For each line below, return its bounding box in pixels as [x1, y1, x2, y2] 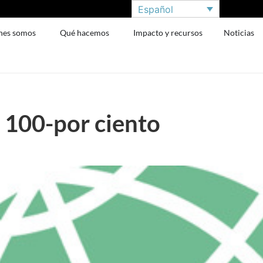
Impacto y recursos [133, 28, 203, 38]
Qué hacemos [60, 28, 110, 38]
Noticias [224, 28, 255, 38]
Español [138, 3, 173, 15]
